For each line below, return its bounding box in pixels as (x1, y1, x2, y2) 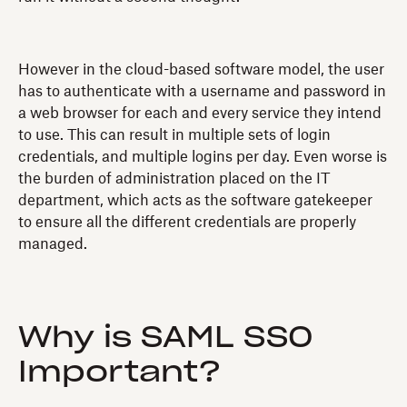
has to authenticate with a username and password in (18, 84, 386, 99)
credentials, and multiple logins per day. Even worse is (18, 149, 387, 164)
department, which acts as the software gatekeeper (18, 193, 372, 208)
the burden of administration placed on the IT (18, 171, 330, 186)
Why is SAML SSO (18, 323, 313, 352)
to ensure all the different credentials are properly (18, 214, 356, 230)
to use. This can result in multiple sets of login (18, 127, 331, 143)
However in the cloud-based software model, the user (18, 62, 384, 77)
